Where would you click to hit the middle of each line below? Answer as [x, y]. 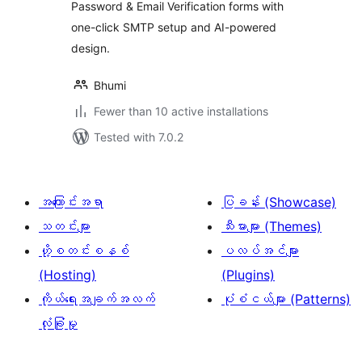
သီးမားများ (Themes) [271, 226]
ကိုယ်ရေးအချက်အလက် [97, 299]
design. [90, 48]
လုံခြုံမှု [58, 323]
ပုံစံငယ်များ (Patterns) [286, 299]
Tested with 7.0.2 [139, 137]
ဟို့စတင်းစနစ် [84, 250]
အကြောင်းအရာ [71, 202]
